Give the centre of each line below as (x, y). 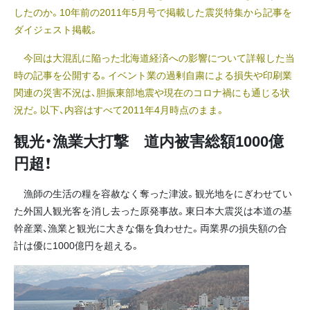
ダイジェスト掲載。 (56, 29)
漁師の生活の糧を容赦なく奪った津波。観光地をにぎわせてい (153, 193)
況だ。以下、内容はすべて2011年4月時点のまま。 (119, 109)
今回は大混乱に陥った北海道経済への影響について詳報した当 (154, 57)
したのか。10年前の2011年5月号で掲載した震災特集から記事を (153, 11)
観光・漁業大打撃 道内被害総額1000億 (149, 141)
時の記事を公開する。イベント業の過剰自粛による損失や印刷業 (153, 74)
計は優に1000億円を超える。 (77, 245)
